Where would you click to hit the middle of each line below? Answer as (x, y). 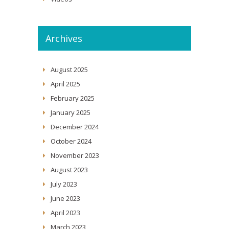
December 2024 (75, 127)
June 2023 (65, 198)
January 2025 (71, 112)
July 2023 (64, 184)
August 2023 (69, 169)
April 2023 (65, 212)
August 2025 (69, 69)
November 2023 (75, 155)
